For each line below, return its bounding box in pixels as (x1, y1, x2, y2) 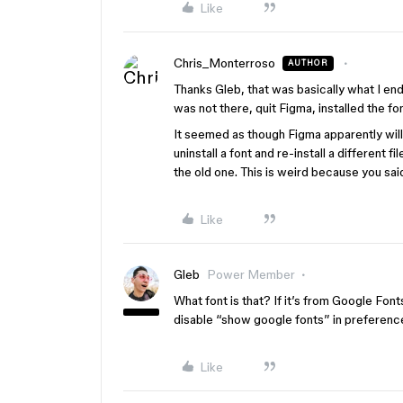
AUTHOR (288, 58, 328, 67)
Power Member (207, 267, 295, 282)
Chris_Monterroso (174, 56, 275, 70)
